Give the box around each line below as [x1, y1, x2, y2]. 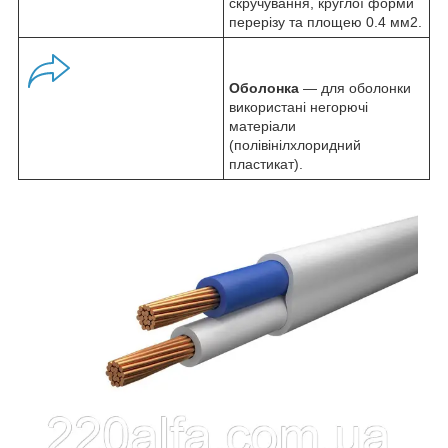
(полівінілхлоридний [229, 137, 361, 154]
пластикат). [229, 156, 303, 173]
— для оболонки [299, 80, 411, 97]
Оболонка [229, 80, 299, 97]
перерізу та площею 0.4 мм [229, 14, 410, 31]
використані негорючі [229, 99, 368, 116]
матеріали [229, 118, 296, 135]
